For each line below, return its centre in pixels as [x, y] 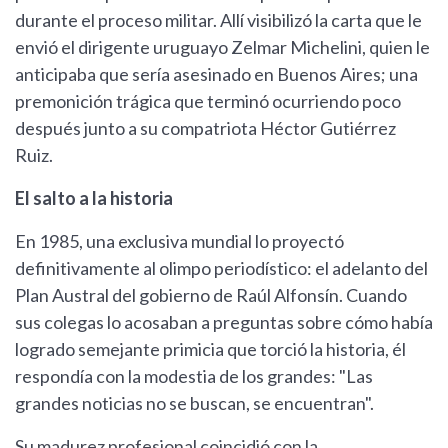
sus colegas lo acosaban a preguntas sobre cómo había [224, 322]
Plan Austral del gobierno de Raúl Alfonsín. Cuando [211, 295]
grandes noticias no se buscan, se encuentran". [194, 403]
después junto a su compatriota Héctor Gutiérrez [205, 128]
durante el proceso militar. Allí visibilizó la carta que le [218, 20]
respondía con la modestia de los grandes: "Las [194, 376]
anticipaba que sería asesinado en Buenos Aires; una [216, 74]
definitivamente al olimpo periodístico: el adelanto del [221, 268]
